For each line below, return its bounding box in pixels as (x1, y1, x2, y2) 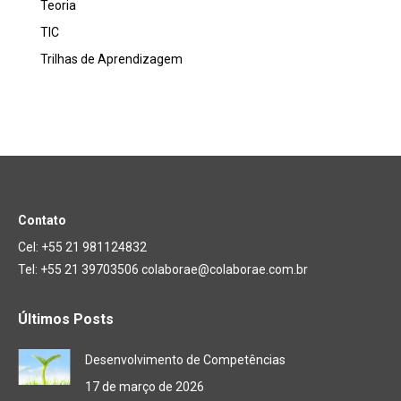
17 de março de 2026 (85, 380, 204, 395)
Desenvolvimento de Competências (85, 353, 286, 368)
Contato (18, 213, 66, 228)
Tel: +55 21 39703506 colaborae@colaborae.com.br (18, 262, 308, 277)
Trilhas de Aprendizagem (40, 52, 183, 67)
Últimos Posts (18, 311, 114, 328)
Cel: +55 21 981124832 (18, 240, 147, 255)
